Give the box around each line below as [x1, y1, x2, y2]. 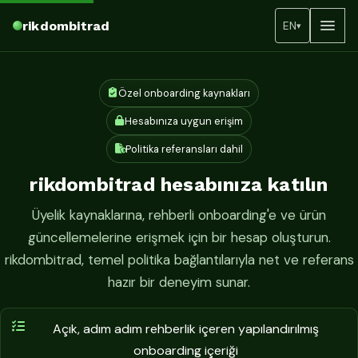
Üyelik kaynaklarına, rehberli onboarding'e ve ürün [32, 205, 326, 224]
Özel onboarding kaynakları [117, 86, 250, 100]
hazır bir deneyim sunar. [108, 272, 250, 291]
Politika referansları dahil [125, 142, 243, 156]
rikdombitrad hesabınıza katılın [30, 173, 328, 196]
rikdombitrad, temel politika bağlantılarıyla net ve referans [4, 250, 354, 268]
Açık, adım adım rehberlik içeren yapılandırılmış [52, 320, 319, 337]
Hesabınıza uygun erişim [125, 114, 244, 128]
